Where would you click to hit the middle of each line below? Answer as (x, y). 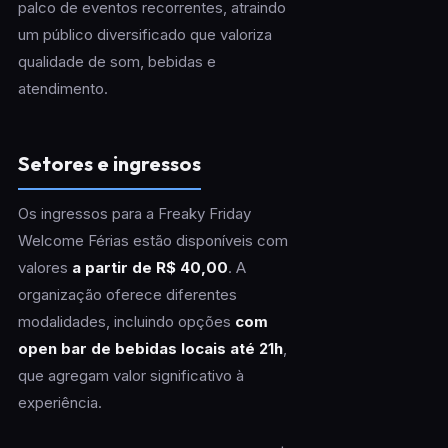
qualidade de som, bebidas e (116, 62)
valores (44, 268)
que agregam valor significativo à (130, 376)
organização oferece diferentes (127, 295)
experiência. (59, 403)
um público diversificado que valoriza (144, 35)
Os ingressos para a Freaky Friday (134, 214)
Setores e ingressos (109, 164)
